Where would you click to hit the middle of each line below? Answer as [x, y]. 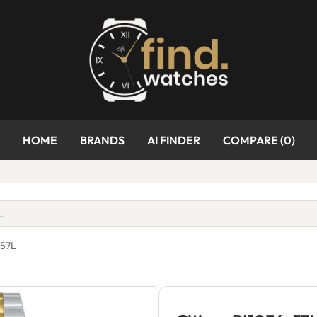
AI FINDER [173, 140]
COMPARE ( [253, 140]
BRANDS [102, 140]
